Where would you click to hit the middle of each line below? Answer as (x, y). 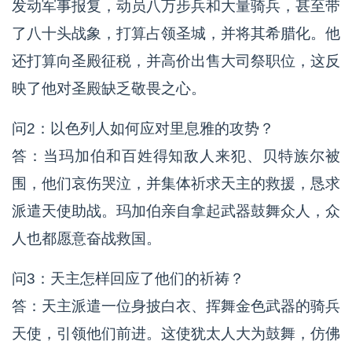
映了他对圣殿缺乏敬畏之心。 (109, 89)
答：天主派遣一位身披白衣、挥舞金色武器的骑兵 (176, 306)
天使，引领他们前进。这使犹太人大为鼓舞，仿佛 (176, 334)
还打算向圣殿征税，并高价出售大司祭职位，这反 (176, 61)
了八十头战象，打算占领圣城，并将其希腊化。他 (176, 34)
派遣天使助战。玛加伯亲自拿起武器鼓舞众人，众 (176, 211)
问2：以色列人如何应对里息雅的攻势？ (143, 129)
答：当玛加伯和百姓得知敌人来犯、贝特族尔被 (176, 156)
